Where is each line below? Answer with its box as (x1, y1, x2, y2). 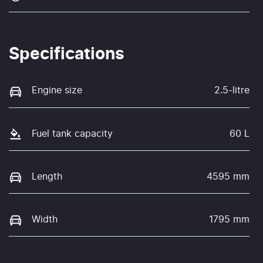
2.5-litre (214, 86, 249, 96)
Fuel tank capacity (32, 129, 113, 139)
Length (32, 171, 62, 181)
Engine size (32, 86, 82, 96)
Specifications (9, 46, 124, 63)
